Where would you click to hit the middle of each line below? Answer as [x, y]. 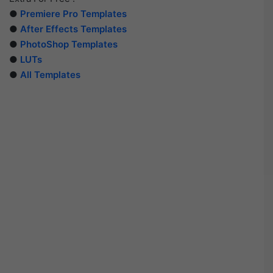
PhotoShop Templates [69, 44]
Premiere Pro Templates [73, 14]
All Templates [50, 75]
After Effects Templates [73, 29]
